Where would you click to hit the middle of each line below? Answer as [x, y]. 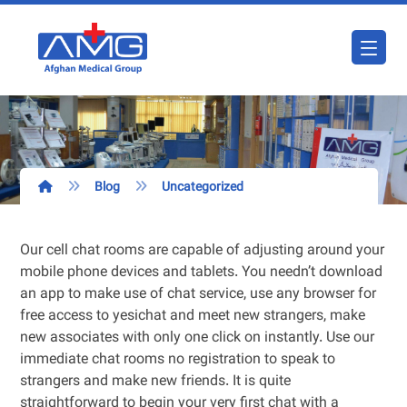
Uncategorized [203, 188]
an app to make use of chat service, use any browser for [199, 295]
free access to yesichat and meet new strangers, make [193, 317]
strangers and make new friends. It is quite [156, 382]
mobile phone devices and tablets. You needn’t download [202, 273]
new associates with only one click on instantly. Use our [198, 338]
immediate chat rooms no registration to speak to [178, 360]
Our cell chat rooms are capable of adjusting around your [203, 251]
